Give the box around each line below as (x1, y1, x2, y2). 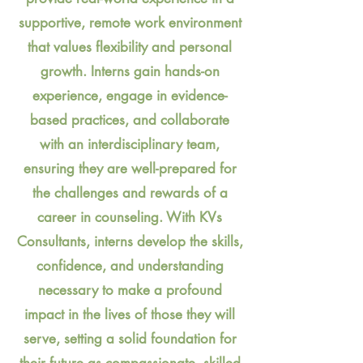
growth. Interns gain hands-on (40, 62, 220, 80)
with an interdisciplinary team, (40, 135, 220, 153)
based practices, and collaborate (30, 110, 229, 129)
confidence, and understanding (36, 256, 224, 275)
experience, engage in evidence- (32, 86, 228, 105)
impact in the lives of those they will (24, 305, 235, 323)
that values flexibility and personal (28, 37, 232, 56)
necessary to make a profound (37, 280, 222, 299)
